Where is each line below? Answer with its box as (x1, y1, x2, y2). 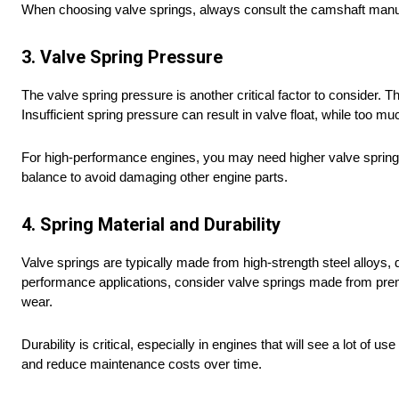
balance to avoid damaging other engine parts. (21, 169, 288, 185)
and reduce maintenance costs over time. (21, 356, 262, 372)
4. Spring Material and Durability (21, 214, 281, 236)
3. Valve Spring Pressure (21, 46, 223, 69)
